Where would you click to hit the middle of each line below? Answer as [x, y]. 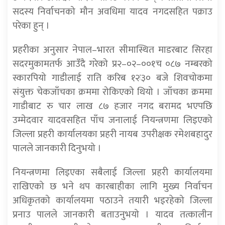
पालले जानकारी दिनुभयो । [57, 148]
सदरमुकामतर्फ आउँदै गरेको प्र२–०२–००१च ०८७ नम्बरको [113, 64]
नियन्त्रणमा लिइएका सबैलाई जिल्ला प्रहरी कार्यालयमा [113, 173]
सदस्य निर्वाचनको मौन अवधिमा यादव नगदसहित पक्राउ [113, 12]
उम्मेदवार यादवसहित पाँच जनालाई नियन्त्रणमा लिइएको [113, 120]
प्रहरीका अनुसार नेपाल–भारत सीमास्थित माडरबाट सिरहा [113, 50]
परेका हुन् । [31, 26]
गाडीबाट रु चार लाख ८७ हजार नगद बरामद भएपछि [113, 106]
